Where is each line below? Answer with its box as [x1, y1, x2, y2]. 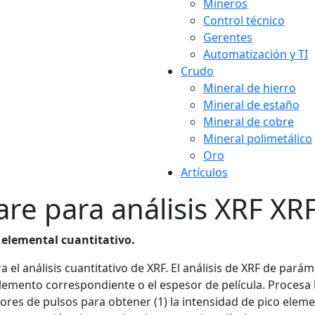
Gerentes [203, 30, 252, 45]
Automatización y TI [203, 46, 308, 62]
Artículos [181, 165, 228, 180]
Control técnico [203, 13, 285, 28]
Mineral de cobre [203, 114, 294, 129]
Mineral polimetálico [203, 131, 312, 146]
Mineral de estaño [203, 97, 300, 112]
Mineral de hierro [203, 80, 296, 96]
